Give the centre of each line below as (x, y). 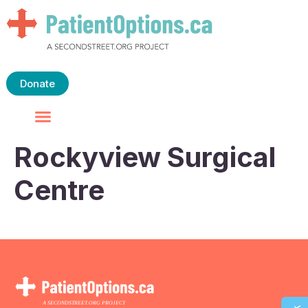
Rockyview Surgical (145, 157)
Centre (59, 190)
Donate (37, 84)
